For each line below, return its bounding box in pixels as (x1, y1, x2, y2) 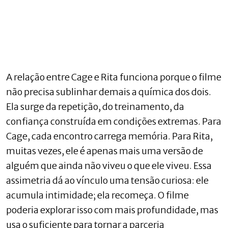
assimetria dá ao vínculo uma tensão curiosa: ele (6, 174, 209, 186)
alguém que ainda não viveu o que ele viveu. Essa (6, 159, 212, 172)
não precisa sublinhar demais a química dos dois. (6, 85, 211, 98)
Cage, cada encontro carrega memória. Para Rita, (6, 130, 213, 142)
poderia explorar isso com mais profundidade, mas (6, 204, 218, 216)
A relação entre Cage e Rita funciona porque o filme (6, 71, 221, 83)
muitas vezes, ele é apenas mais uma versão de (6, 145, 203, 157)
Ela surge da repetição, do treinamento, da (6, 100, 184, 112)
